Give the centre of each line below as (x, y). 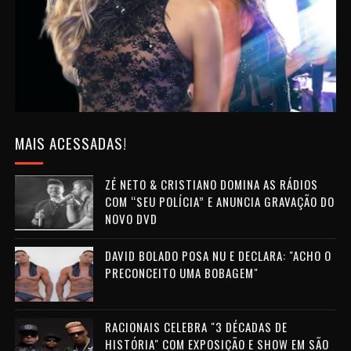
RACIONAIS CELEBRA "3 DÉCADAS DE (196, 327)
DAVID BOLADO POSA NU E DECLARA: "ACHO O (218, 256)
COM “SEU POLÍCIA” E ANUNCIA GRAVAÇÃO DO (219, 202)
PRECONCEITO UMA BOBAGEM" (181, 273)
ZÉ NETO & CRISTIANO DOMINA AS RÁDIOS (211, 185)
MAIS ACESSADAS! (71, 143)
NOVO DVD (131, 219)
